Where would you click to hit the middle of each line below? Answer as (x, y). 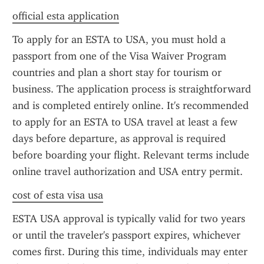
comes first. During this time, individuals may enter (130, 252)
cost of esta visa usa (58, 195)
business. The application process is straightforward (132, 89)
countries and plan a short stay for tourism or (117, 72)
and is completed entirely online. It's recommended (131, 105)
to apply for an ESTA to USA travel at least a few (125, 122)
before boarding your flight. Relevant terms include (131, 155)
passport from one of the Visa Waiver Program (119, 56)
